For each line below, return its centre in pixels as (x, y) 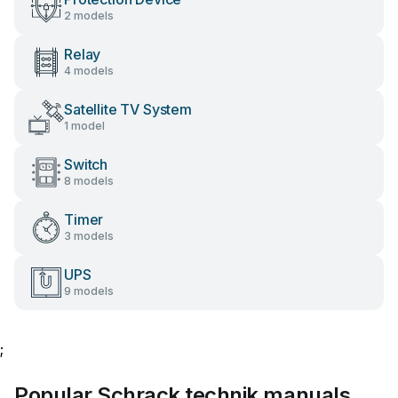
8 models (89, 181)
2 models (89, 16)
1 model (84, 126)
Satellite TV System (128, 109)
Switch (86, 164)
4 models (89, 71)
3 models (89, 236)
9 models (89, 291)
